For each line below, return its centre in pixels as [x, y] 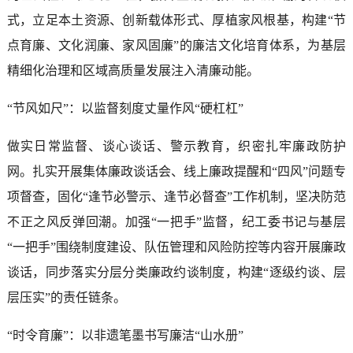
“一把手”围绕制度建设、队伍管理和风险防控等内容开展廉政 [176, 247]
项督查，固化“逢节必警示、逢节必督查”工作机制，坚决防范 [176, 196]
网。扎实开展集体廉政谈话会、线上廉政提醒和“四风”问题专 [176, 171]
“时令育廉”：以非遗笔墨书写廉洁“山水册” [125, 335]
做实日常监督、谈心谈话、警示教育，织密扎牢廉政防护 [176, 146]
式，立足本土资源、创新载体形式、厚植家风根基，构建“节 [176, 20]
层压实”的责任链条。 [66, 297]
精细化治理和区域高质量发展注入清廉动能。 [133, 70]
